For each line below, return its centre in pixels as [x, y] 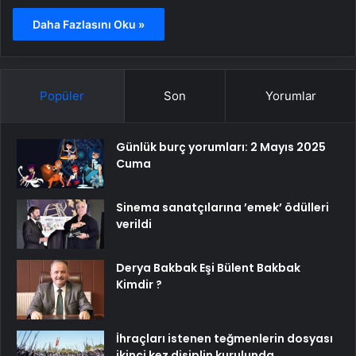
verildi [134, 224]
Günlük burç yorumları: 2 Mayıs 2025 [221, 147]
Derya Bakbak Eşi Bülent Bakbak [208, 267]
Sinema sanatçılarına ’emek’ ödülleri [222, 207]
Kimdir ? [139, 284]
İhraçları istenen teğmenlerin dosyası [224, 338]
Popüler [62, 95]
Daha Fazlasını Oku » [89, 24]
